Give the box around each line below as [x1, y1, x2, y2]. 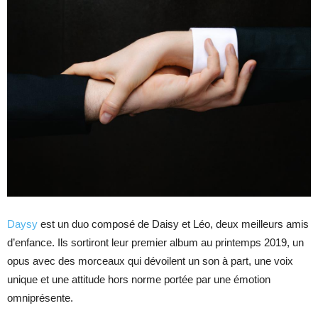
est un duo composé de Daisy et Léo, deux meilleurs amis [38, 218, 309, 230]
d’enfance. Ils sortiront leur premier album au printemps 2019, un [7, 236, 304, 248]
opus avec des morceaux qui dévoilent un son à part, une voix [7, 255, 293, 267]
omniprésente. [7, 292, 73, 304]
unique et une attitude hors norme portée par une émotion [7, 273, 270, 285]
